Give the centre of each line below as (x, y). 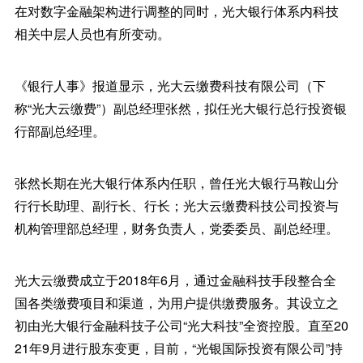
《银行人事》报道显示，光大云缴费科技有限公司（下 (170, 86)
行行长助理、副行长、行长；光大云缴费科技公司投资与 (176, 206)
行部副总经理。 (60, 131)
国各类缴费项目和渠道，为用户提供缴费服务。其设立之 (176, 303)
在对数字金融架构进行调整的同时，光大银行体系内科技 (176, 11)
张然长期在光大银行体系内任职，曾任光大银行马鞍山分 (176, 183)
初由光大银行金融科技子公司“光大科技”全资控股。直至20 (181, 326)
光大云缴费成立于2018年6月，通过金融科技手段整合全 (175, 280)
